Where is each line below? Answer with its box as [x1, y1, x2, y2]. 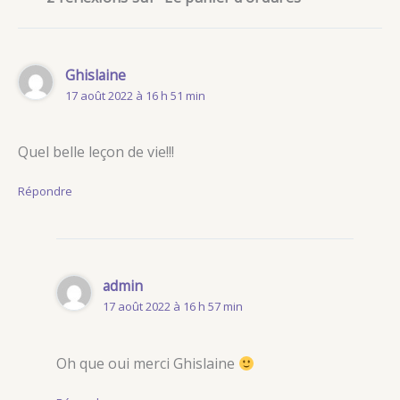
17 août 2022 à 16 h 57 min [103, 298, 244, 315]
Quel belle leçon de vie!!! [18, 142, 174, 162]
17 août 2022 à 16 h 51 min [64, 87, 205, 104]
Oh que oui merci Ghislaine [55, 354, 238, 374]
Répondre [18, 183, 72, 200]
